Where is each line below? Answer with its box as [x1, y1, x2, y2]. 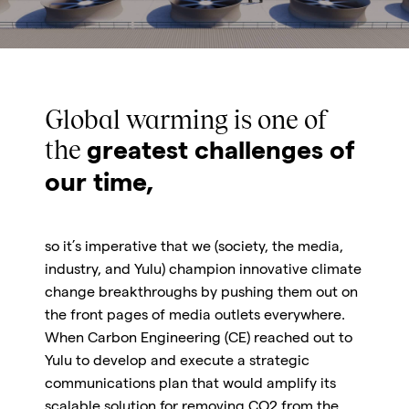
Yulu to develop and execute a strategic [44, 355, 309, 370]
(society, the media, [214, 241, 343, 256]
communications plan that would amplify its [44, 378, 336, 393]
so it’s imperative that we [44, 241, 215, 256]
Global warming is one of [44, 109, 329, 134]
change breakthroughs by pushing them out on [44, 287, 358, 301]
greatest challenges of [86, 141, 355, 166]
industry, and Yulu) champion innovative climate [44, 264, 362, 278]
